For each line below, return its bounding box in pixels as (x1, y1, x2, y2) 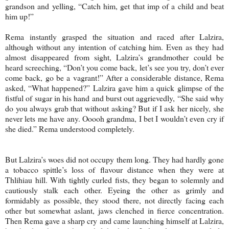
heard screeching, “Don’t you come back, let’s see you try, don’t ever (5, 61, 224, 73)
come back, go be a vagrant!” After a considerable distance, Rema (5, 72, 224, 83)
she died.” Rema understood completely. (5, 123, 134, 134)
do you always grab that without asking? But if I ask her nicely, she (5, 102, 224, 113)
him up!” (5, 10, 34, 21)
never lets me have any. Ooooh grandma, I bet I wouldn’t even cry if (5, 112, 224, 124)
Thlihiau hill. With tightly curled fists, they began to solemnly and (5, 174, 224, 185)
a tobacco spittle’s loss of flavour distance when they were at (5, 164, 224, 175)
